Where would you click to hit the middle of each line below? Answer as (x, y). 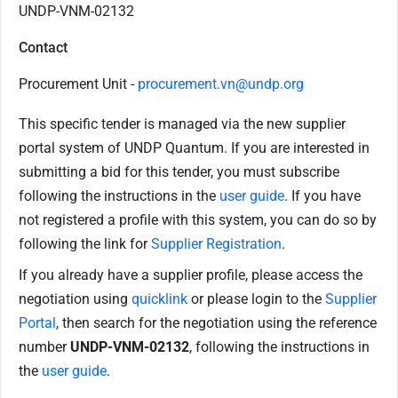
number (44, 347)
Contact (43, 48)
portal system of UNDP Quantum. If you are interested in (194, 148)
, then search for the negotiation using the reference (216, 323)
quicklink (159, 299)
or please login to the (256, 299)
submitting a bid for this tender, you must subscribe (179, 172)
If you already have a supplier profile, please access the (191, 275)
